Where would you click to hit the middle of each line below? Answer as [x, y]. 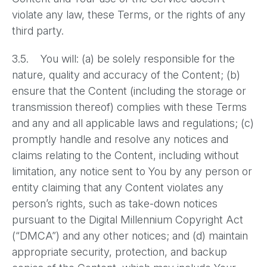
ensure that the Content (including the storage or [129, 91]
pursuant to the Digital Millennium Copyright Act [128, 220]
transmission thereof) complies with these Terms [129, 107]
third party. [38, 31]
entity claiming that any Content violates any [118, 187]
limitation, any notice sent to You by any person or [132, 171]
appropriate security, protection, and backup [119, 252]
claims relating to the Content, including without [125, 155]
